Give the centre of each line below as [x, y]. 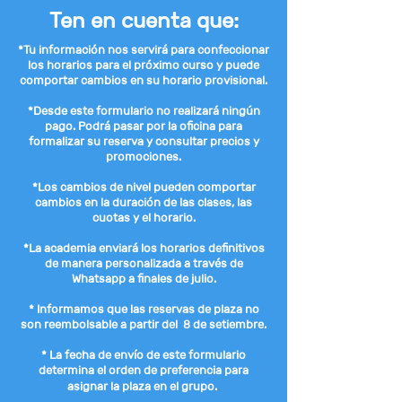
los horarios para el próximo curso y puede [144, 65]
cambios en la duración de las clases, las [144, 202]
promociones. [144, 157]
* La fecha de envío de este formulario [144, 355]
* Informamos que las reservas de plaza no [144, 309]
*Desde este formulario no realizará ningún [144, 111]
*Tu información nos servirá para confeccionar [144, 50]
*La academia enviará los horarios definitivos [144, 248]
